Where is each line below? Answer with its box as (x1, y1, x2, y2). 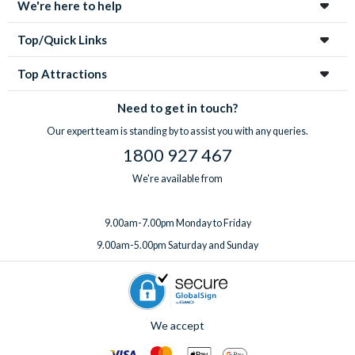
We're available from (132, 172, 223, 185)
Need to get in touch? (117, 100, 238, 115)
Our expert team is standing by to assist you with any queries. (47, 124, 308, 137)
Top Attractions (17, 66, 107, 81)
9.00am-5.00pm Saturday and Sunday (97, 239, 258, 251)
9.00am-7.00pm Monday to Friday (104, 216, 251, 229)
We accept (151, 318, 204, 332)
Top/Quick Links (17, 32, 107, 47)
